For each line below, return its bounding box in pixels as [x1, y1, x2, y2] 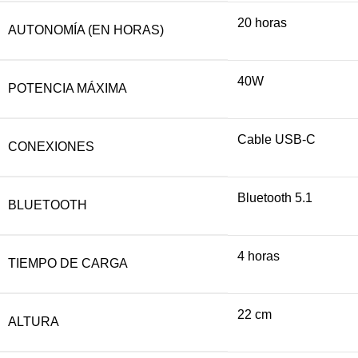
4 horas [237, 249, 280, 263]
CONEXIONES [8, 139, 94, 153]
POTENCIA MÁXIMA [8, 81, 127, 95]
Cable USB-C [237, 132, 316, 146]
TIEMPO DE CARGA [8, 256, 128, 270]
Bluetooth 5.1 [237, 190, 312, 205]
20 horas [237, 15, 287, 30]
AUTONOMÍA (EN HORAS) [8, 22, 164, 37]
